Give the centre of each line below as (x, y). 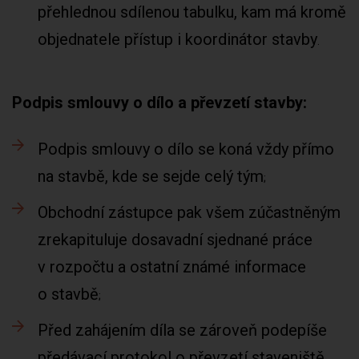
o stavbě (68, 294)
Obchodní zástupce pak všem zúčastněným (189, 212)
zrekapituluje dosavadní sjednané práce (175, 240)
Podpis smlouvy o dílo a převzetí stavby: (159, 103)
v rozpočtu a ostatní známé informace (172, 267)
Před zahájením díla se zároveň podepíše (182, 330)
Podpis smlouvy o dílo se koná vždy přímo (186, 149)
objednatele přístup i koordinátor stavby (177, 39)
